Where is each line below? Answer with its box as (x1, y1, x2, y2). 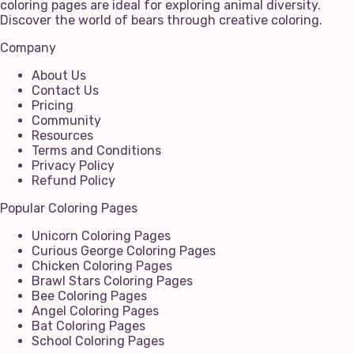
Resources (32, 127, 93, 143)
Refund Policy (32, 172, 115, 188)
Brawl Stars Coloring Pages (32, 273, 193, 288)
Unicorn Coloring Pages (32, 228, 171, 243)
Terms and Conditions (32, 142, 161, 158)
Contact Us (32, 82, 99, 98)
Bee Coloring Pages (32, 288, 147, 303)
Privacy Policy (32, 157, 115, 173)
